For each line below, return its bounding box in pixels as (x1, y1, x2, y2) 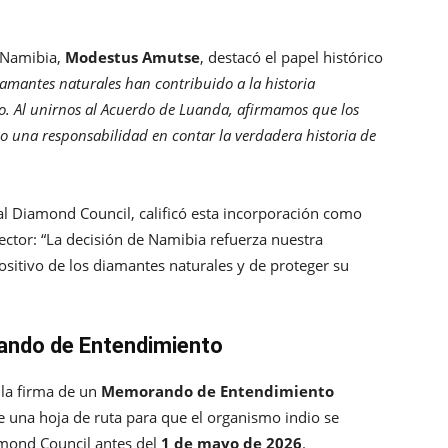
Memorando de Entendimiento (101, 381, 334, 402)
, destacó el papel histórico (200, 47, 383, 68)
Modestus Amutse (65, 47, 200, 68)
